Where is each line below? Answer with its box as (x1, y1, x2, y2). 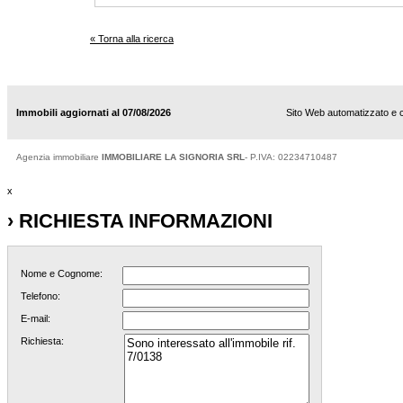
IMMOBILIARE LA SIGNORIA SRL (102, 152, 245, 162)
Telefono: (20, 291, 60, 302)
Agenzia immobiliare (16, 152, 102, 162)
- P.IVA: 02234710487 (245, 152, 337, 162)
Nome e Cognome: (20, 268, 103, 280)
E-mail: (20, 313, 50, 325)
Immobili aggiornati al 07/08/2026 (16, 107, 171, 118)
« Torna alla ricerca (90, 33, 174, 44)
